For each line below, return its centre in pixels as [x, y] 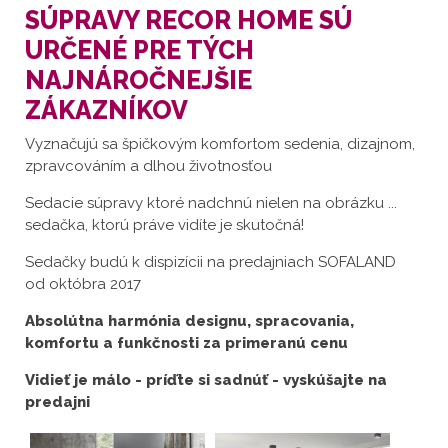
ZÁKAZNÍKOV [106, 110]
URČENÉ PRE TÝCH [139, 50]
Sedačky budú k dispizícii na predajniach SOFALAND [210, 262]
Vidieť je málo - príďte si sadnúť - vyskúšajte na [206, 380]
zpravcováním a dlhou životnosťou [148, 166]
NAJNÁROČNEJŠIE [138, 80]
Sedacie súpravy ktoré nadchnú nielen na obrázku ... [211, 203]
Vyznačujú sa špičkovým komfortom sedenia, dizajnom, [220, 144]
